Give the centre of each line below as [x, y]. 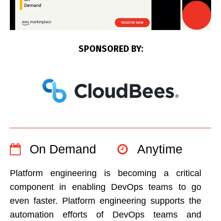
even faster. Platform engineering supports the [106, 201]
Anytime [160, 149]
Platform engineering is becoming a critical [106, 173]
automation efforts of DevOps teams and [106, 215]
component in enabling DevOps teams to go [106, 187]
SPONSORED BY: [110, 49]
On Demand [63, 149]
